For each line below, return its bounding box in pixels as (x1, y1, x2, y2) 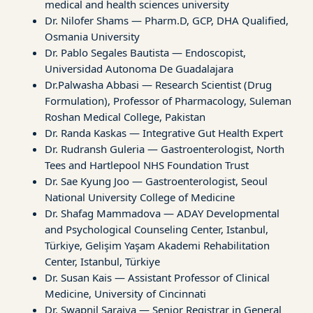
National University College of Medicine (45, 189, 235, 204)
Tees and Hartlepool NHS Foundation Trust (45, 157, 249, 172)
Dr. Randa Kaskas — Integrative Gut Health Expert (45, 125, 283, 140)
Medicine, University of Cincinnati (45, 286, 206, 300)
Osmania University (45, 29, 140, 43)
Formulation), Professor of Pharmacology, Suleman (45, 93, 291, 108)
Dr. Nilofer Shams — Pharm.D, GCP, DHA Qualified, (45, 13, 289, 27)
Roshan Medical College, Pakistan (45, 109, 205, 124)
